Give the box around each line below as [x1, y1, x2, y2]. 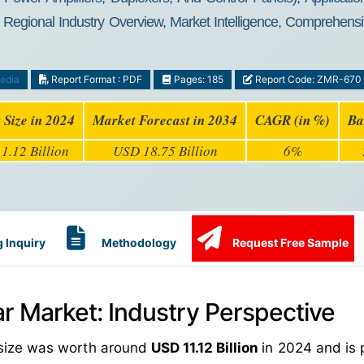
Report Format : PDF [49, 73, 143, 85]
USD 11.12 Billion [150, 340, 262, 356]
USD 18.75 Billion [112, 141, 218, 160]
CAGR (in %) [255, 110, 330, 130]
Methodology [99, 236, 176, 249]
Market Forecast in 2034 [93, 110, 237, 130]
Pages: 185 [171, 73, 224, 85]
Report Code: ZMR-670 [253, 73, 362, 85]
